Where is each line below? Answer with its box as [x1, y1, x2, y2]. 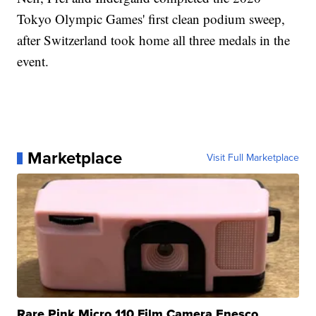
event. [17, 52, 54, 71]
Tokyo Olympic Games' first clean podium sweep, [17, 10, 286, 28]
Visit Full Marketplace [206, 150, 299, 166]
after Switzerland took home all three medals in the [17, 31, 291, 49]
